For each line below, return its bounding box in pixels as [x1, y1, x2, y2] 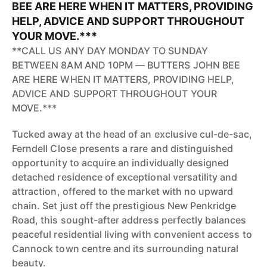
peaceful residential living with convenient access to [12, 228, 252, 240]
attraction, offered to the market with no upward [12, 185, 234, 197]
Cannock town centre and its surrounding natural [12, 243, 239, 254]
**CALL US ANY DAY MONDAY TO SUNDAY [12, 45, 208, 57]
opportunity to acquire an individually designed [12, 157, 229, 169]
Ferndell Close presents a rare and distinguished [12, 142, 234, 154]
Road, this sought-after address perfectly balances [12, 214, 247, 226]
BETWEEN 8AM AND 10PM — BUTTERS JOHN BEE [12, 59, 240, 71]
